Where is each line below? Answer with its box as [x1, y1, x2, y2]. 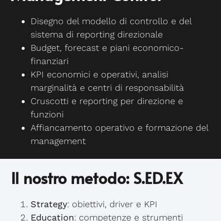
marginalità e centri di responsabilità [31, 82, 184, 93]
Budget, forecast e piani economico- [31, 42, 184, 53]
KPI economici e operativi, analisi [31, 69, 169, 80]
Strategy [31, 199, 68, 210]
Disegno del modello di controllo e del [31, 16, 192, 27]
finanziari [31, 56, 69, 67]
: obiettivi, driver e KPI [67, 199, 158, 210]
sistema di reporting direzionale [31, 29, 163, 40]
